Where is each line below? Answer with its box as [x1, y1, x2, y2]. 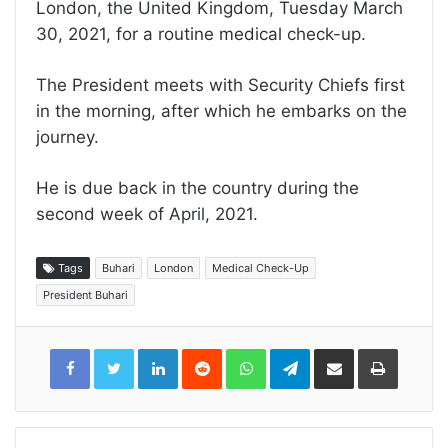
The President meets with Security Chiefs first [36, 74, 405, 95]
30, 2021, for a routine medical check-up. [36, 23, 366, 44]
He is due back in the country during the [36, 177, 359, 198]
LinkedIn [177, 344, 230, 361]
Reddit [221, 344, 261, 361]
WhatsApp [265, 344, 330, 361]
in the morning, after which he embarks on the [36, 100, 407, 121]
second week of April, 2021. [36, 203, 258, 224]
